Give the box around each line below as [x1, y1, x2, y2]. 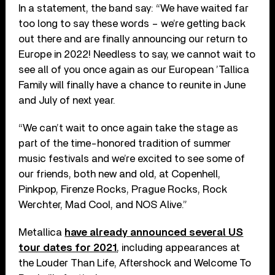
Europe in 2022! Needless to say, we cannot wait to [18, 48, 256, 60]
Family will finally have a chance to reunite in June [18, 79, 246, 90]
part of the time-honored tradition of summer [18, 137, 231, 149]
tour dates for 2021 [18, 242, 117, 253]
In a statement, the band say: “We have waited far [18, 2, 249, 14]
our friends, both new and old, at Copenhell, [18, 168, 221, 179]
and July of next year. [18, 95, 116, 106]
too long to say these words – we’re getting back [18, 18, 246, 29]
